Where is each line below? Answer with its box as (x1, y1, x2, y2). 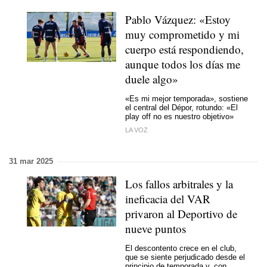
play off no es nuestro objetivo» (125, 111, 234, 121)
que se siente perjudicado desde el (125, 252, 245, 262)
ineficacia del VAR (125, 191, 210, 206)
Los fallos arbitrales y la (125, 176, 233, 191)
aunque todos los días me (125, 57, 240, 72)
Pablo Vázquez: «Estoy (125, 12, 231, 27)
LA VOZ (125, 126, 148, 133)
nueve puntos (125, 221, 186, 236)
